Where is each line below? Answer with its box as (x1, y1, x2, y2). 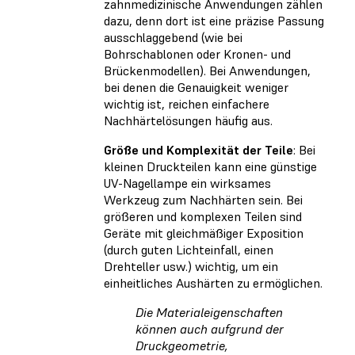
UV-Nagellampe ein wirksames (104, 174, 271, 191)
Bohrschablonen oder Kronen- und (104, 45, 291, 62)
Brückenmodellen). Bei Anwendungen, (104, 62, 311, 78)
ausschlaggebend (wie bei (104, 29, 242, 45)
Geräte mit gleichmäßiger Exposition (104, 224, 303, 241)
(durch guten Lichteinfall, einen (104, 241, 273, 258)
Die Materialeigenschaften (136, 303, 283, 320)
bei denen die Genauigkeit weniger (104, 78, 288, 95)
